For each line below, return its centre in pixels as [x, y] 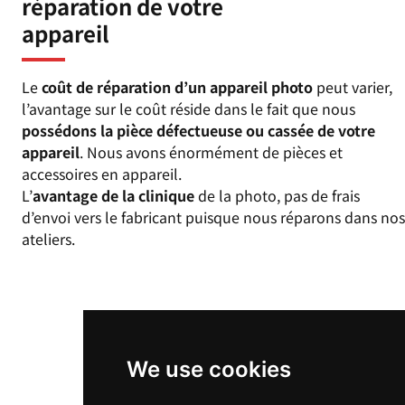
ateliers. [48, 239]
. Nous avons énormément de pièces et [211, 152]
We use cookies [208, 369]
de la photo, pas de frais [277, 196]
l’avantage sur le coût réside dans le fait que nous [188, 109]
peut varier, [353, 87]
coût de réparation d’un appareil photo [177, 87]
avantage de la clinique [113, 196]
